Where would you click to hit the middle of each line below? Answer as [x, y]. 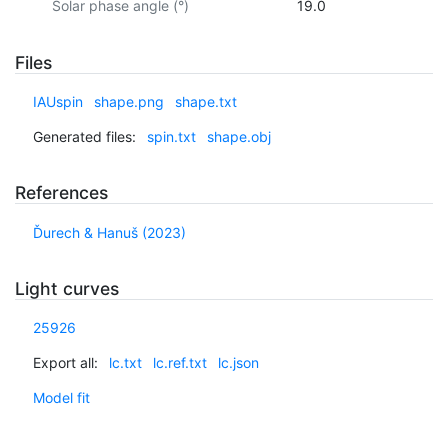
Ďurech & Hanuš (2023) [109, 232]
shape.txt [205, 102]
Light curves [67, 288]
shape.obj [238, 137]
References [61, 193]
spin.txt [171, 137]
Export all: [65, 363]
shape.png [128, 102]
